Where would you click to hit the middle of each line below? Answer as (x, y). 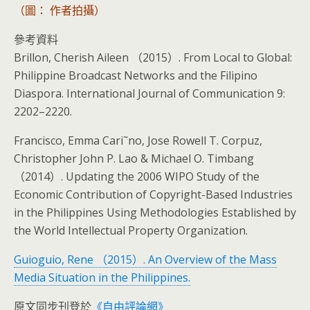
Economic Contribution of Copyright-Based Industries (153, 194)
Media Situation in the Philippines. (102, 277)
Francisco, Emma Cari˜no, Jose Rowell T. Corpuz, (138, 140)
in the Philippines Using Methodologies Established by (155, 212)
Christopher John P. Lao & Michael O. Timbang (134, 158)
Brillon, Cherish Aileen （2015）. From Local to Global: (153, 57)
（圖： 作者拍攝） (60, 10)
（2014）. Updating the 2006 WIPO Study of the (137, 176)
